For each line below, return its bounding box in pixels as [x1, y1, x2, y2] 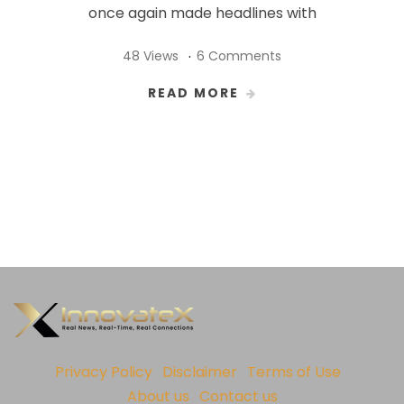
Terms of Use [247, 362, 341, 383]
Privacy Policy [55, 362, 152, 383]
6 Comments [197, 47, 281, 66]
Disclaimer [162, 362, 237, 383]
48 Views [123, 47, 179, 66]
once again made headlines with [87, 3, 317, 24]
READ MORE [147, 84, 239, 103]
